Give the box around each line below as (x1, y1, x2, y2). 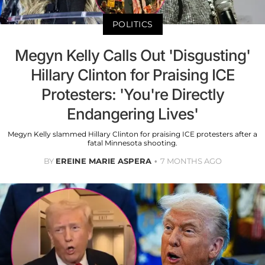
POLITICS (112, 18, 153, 30)
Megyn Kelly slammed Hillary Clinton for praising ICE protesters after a (8, 129, 257, 138)
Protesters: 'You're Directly (41, 85, 224, 104)
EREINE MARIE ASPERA (55, 156, 151, 166)
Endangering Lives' (67, 104, 198, 123)
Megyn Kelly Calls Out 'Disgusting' (15, 46, 250, 64)
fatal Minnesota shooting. (88, 138, 177, 147)
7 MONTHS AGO (160, 156, 222, 166)
